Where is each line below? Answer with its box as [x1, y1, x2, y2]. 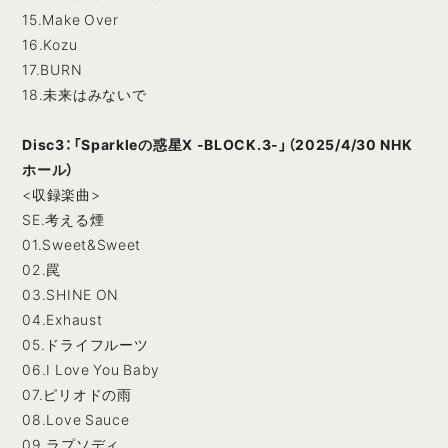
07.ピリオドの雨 [22, 384, 132, 405]
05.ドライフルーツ [22, 334, 149, 355]
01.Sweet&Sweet [22, 234, 142, 255]
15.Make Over [22, 9, 119, 30]
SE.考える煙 [22, 209, 105, 230]
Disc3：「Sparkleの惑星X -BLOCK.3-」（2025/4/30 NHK [22, 134, 413, 155]
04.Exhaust [22, 309, 103, 330]
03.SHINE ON [22, 284, 120, 305]
